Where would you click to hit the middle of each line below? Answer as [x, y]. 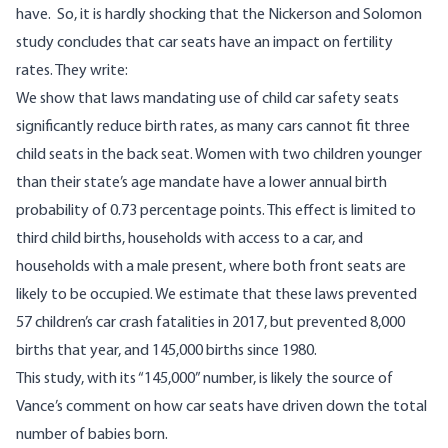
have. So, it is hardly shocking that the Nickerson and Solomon [219, 15]
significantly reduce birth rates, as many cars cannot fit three [213, 127]
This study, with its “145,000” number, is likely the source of [204, 379]
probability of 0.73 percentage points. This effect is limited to [216, 211]
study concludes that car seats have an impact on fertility [204, 43]
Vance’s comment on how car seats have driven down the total [221, 407]
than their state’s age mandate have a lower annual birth [201, 183]
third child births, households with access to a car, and [189, 239]
